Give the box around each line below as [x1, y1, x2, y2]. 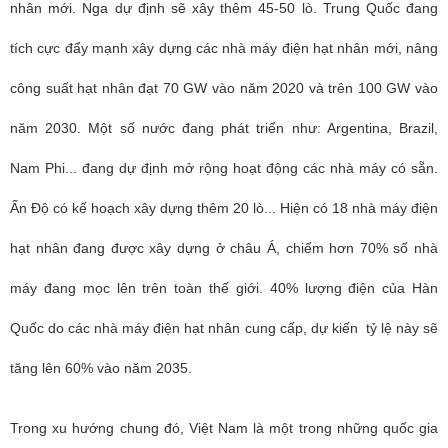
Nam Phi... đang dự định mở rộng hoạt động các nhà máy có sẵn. [10, 160, 438, 176]
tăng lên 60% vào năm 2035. [10, 360, 192, 376]
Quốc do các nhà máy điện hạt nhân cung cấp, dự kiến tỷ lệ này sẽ [10, 320, 438, 336]
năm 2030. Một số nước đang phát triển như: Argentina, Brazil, [10, 120, 438, 136]
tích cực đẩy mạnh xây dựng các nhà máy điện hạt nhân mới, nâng [10, 40, 438, 56]
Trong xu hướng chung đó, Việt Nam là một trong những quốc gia [10, 420, 438, 436]
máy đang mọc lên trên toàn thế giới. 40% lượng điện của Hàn [10, 280, 438, 296]
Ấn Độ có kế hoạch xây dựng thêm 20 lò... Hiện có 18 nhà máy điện [10, 200, 438, 216]
